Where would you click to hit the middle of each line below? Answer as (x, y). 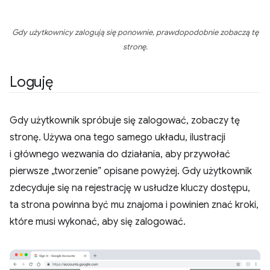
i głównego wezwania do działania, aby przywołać (120, 154)
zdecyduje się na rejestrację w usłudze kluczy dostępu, (130, 188)
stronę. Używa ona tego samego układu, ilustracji (118, 137)
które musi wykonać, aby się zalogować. (98, 222)
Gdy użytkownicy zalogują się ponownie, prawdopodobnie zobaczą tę (135, 33)
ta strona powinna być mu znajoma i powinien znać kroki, (134, 205)
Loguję (31, 82)
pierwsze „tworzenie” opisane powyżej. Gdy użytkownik (131, 171)
